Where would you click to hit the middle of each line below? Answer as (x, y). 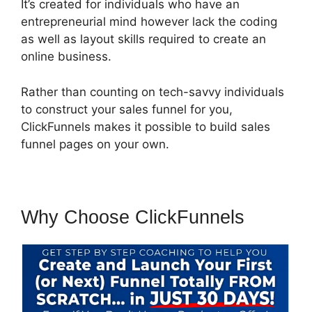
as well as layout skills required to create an (143, 39)
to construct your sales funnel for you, (127, 109)
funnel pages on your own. (95, 144)
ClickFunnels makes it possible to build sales (146, 126)
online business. (66, 56)
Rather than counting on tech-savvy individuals (153, 92)
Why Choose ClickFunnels (133, 217)
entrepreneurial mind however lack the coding (149, 22)
